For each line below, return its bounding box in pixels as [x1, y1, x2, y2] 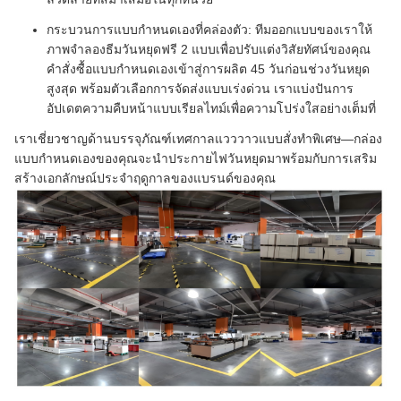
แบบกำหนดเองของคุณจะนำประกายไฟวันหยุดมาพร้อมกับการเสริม [14, 151, 377, 166]
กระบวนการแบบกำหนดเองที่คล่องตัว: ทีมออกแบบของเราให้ [47, 22, 372, 38]
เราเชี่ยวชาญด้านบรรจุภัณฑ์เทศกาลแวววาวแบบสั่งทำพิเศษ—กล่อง [14, 132, 382, 147]
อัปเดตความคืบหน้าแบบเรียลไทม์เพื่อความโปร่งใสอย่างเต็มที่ [47, 101, 376, 116]
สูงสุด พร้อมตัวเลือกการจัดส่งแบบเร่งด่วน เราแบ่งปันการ [47, 81, 354, 97]
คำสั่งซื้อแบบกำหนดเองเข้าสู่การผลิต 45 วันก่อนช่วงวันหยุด [47, 62, 370, 77]
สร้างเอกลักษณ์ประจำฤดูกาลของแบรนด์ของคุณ [14, 171, 276, 186]
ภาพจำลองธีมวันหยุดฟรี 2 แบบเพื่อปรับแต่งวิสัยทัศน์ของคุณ [47, 42, 371, 57]
